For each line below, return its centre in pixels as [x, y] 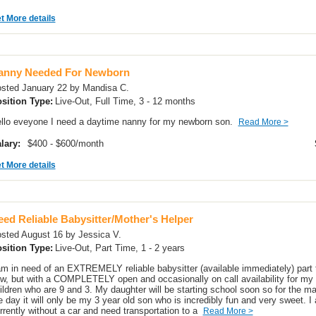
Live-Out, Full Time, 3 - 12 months [126, 101]
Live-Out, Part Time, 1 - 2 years [121, 248]
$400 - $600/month [67, 144]
